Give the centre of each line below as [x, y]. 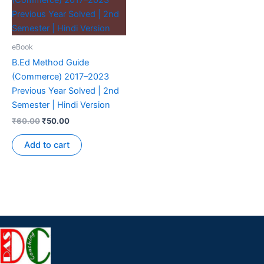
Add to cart [47, 145]
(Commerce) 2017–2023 [60, 76]
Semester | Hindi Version [61, 105]
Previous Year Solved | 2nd [65, 90]
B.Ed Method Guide [50, 62]
